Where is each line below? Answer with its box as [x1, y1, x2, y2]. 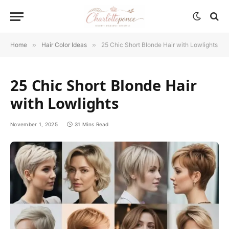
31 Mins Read [75, 121, 109, 127]
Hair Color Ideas [41, 41, 87, 49]
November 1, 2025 [10, 121, 58, 127]
